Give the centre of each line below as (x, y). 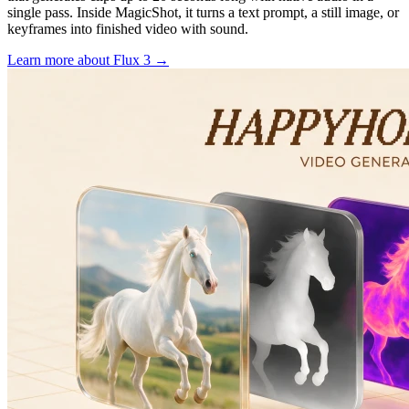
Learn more (42, 59)
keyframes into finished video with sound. (128, 28)
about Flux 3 (114, 59)
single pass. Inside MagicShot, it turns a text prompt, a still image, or (203, 12)
